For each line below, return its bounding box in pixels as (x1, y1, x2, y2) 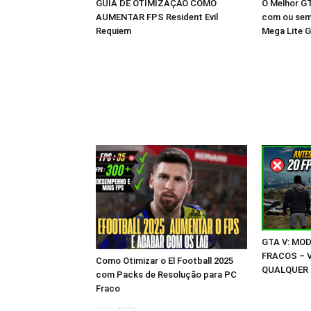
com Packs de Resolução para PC (96, 269, 237, 280)
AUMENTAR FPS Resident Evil (96, 12, 218, 23)
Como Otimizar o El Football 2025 (96, 255, 233, 267)
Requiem (96, 26, 131, 37)
